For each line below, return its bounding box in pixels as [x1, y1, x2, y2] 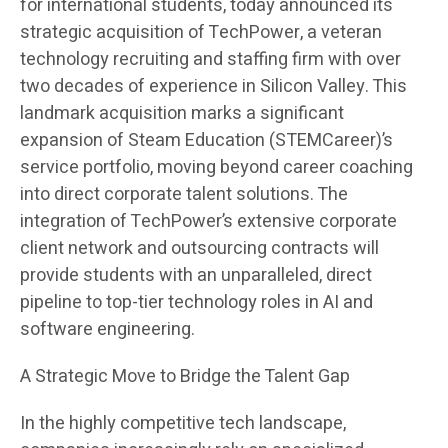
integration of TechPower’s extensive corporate [20, 208, 397, 236]
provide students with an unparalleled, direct [20, 262, 372, 290]
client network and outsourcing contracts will [20, 235, 379, 263]
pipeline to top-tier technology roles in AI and [20, 289, 373, 317]
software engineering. [20, 316, 195, 344]
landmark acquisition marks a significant [20, 100, 344, 128]
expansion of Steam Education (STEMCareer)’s [20, 127, 393, 155]
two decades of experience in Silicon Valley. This [20, 73, 407, 101]
